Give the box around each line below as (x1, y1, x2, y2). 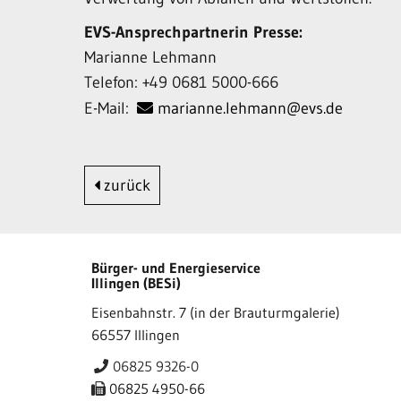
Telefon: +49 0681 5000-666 (84, 73, 279, 92)
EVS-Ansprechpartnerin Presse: (84, 22, 303, 42)
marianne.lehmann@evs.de (158, 98, 344, 118)
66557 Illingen (91, 326, 180, 344)
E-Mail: (84, 98, 134, 118)
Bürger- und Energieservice (91, 259, 260, 277)
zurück (99, 175, 151, 195)
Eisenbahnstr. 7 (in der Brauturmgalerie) (91, 303, 340, 321)
